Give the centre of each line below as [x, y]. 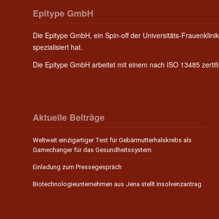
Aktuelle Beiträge [69, 118]
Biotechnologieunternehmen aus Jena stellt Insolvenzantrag [117, 184]
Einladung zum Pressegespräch [77, 167]
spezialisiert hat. [58, 47]
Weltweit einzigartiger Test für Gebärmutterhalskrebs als [112, 140]
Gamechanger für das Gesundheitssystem [92, 150]
